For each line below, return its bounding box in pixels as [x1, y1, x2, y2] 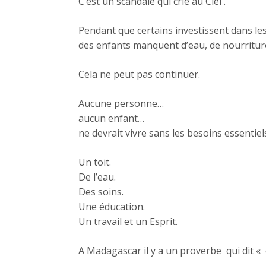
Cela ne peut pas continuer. [78, 68, 200, 81]
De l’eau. [78, 170, 116, 184]
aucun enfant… [78, 112, 144, 125]
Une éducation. [78, 200, 145, 214]
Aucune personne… [78, 97, 164, 110]
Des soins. [78, 185, 123, 199]
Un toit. [78, 156, 111, 169]
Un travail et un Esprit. [78, 215, 178, 229]
